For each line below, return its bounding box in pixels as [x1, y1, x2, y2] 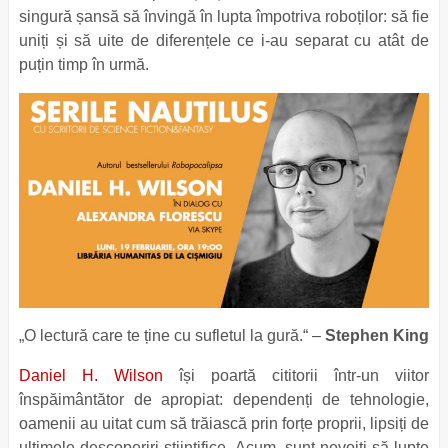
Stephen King [324, 326, 429, 344]
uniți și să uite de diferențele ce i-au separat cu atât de [18, 32, 429, 49]
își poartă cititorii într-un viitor [162, 366, 429, 384]
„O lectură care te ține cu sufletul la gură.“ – [18, 326, 325, 344]
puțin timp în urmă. [18, 56, 149, 73]
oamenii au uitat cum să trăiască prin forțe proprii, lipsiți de [18, 414, 429, 432]
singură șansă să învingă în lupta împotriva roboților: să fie [18, 8, 429, 25]
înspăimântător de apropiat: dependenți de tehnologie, [18, 390, 429, 408]
